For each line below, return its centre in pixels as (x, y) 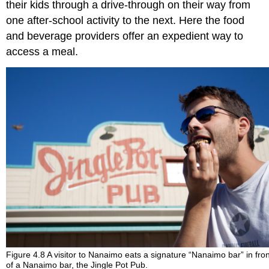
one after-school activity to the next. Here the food (125, 20)
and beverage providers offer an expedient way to (125, 36)
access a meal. (42, 51)
